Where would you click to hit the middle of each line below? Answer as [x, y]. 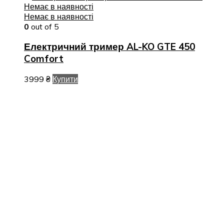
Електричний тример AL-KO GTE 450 [109, 47]
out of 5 [44, 26]
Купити [65, 79]
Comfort [44, 59]
